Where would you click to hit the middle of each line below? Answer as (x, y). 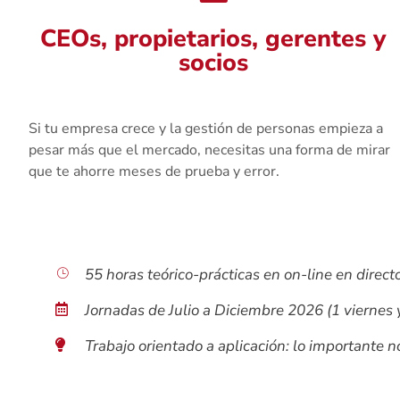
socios (213, 62)
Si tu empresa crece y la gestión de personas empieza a (206, 128)
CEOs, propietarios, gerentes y (213, 38)
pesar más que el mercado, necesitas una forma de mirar (209, 150)
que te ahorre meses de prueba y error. (154, 171)
